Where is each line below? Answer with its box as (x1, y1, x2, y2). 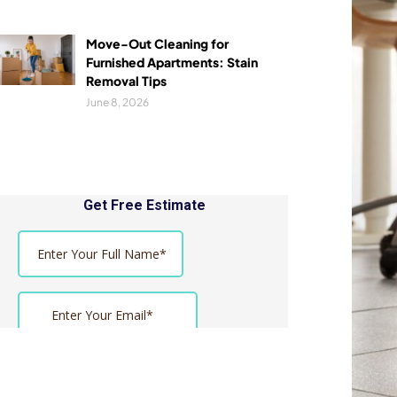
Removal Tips (85, 73, 167, 90)
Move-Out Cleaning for (85, 35, 229, 52)
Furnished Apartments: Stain (85, 54, 258, 71)
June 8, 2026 (85, 96, 149, 110)
